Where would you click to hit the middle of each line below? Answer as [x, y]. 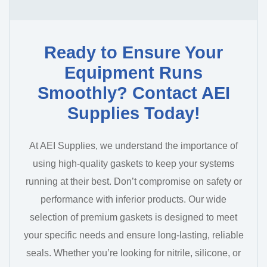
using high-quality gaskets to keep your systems [133, 164]
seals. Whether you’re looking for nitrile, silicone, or [133, 253]
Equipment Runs [133, 73]
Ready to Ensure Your [133, 53]
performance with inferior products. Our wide [133, 200]
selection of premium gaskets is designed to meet [133, 218]
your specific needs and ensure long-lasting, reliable [133, 235]
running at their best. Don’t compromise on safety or [133, 182]
